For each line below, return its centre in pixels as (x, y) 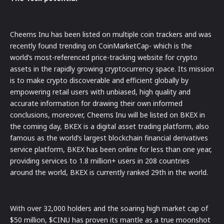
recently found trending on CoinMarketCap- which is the (101, 45)
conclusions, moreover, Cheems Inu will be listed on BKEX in (107, 114)
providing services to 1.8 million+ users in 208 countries (100, 160)
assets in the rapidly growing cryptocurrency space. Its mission (112, 68)
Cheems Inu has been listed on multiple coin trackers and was (111, 34)
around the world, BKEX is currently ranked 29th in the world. (109, 172)
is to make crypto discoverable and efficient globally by (99, 80)
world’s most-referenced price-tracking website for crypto (104, 57)
